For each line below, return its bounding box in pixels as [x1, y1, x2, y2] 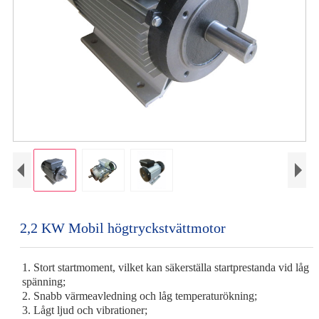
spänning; [21, 276, 66, 288]
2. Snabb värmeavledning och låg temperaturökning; [21, 290, 257, 302]
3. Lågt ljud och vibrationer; [21, 304, 147, 316]
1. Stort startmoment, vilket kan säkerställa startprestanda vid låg [21, 261, 309, 273]
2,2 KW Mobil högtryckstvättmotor [19, 220, 226, 236]
